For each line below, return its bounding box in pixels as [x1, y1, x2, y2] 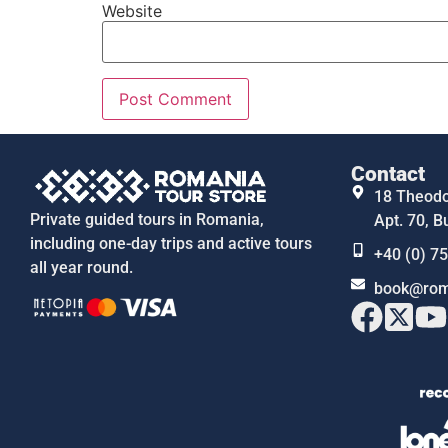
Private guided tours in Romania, [30, 209, 264, 229]
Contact [351, 162, 426, 187]
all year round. [30, 257, 133, 277]
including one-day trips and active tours [30, 233, 312, 253]
